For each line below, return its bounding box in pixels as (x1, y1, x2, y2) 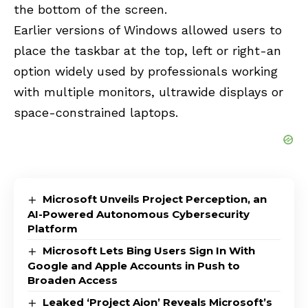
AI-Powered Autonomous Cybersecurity (27, 207, 250, 221)
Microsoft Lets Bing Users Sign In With (43, 243, 256, 257)
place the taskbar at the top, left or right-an (14, 43, 281, 58)
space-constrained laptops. (14, 104, 178, 120)
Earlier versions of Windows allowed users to (14, 22, 282, 37)
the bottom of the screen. (14, 1, 167, 16)
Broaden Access (27, 273, 118, 287)
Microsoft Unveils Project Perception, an (43, 192, 267, 206)
